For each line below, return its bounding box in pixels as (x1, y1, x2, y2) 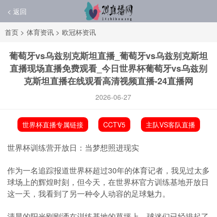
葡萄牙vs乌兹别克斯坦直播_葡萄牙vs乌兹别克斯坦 (9, 49, 208, 62)
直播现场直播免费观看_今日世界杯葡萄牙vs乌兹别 (10, 62, 207, 75)
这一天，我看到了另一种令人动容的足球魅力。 (7, 188, 170, 199)
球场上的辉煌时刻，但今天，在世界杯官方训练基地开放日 (7, 176, 209, 187)
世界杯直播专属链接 (22, 120, 83, 129)
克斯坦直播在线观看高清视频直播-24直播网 (24, 75, 193, 87)
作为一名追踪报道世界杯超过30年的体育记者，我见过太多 (7, 165, 210, 176)
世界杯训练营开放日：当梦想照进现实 (7, 142, 139, 153)
